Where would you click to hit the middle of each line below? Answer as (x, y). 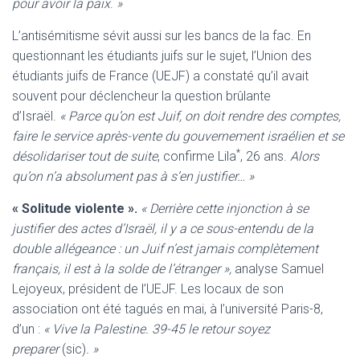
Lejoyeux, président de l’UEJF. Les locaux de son (148, 288)
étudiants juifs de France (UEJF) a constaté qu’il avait (160, 76)
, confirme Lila (197, 156)
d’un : (28, 329)
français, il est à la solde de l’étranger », (122, 268)
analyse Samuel (278, 268)
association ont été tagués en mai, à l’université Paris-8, (168, 309)
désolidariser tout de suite (85, 156)
